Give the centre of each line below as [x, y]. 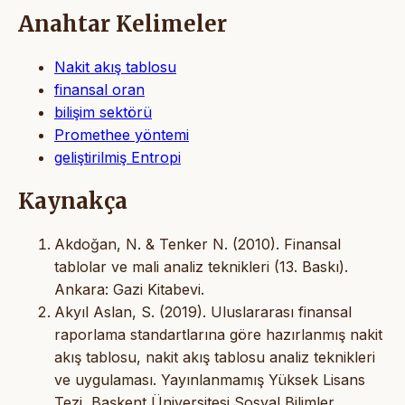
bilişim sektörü [103, 112]
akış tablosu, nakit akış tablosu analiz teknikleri [215, 357]
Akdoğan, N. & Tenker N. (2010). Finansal [198, 244]
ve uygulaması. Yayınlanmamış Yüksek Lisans [210, 379]
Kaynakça [73, 201]
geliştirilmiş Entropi [118, 157]
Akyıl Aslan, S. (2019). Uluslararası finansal [203, 311]
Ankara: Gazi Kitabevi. [129, 289]
